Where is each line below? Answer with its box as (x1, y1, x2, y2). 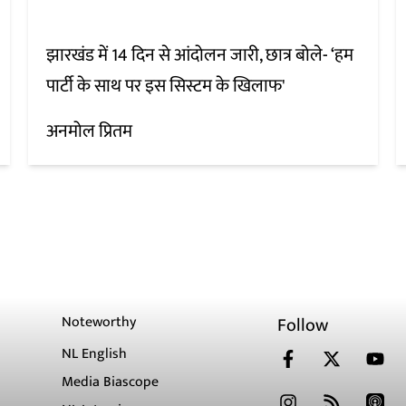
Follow (277, 310, 329, 342)
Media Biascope (62, 370, 159, 395)
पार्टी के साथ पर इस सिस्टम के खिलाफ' (45, 71, 285, 102)
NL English (62, 342, 128, 367)
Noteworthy (62, 310, 137, 335)
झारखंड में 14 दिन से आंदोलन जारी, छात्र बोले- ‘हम (45, 40, 353, 72)
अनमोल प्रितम (45, 116, 132, 148)
